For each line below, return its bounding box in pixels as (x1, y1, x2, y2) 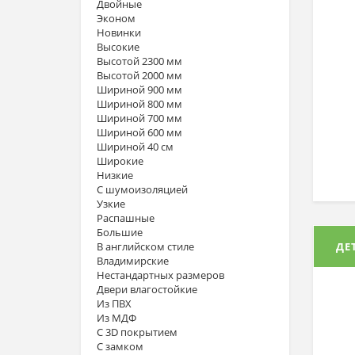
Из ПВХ (97, 296, 132, 311)
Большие (97, 225, 143, 239)
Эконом (97, 11, 136, 25)
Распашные (97, 211, 155, 225)
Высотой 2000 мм (97, 68, 182, 82)
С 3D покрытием (97, 325, 177, 339)
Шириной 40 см (97, 139, 174, 154)
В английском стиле (97, 239, 194, 254)
